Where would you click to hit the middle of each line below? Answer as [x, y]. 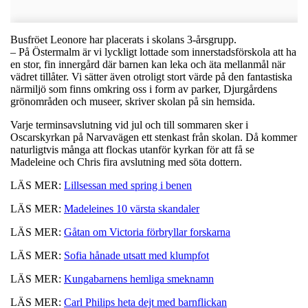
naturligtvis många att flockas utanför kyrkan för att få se [132, 149]
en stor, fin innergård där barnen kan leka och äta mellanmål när [148, 64]
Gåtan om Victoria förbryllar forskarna [147, 232]
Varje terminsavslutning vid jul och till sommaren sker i [129, 124]
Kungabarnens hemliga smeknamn [139, 278]
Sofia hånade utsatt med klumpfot [136, 255]
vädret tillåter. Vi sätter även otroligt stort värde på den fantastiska [151, 76]
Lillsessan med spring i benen [128, 185]
